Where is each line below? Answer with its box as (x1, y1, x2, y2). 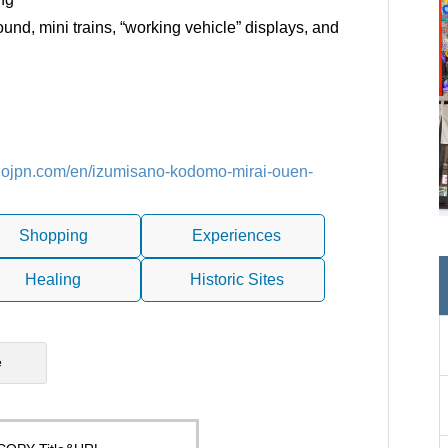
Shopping (18, 227, 88, 244)
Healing (25, 271, 81, 288)
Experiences (192, 227, 282, 244)
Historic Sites (189, 271, 284, 288)
